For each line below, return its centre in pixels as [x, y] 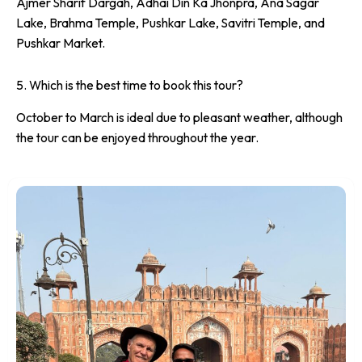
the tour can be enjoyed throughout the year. [137, 137]
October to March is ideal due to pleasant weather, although [179, 117]
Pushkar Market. [61, 42]
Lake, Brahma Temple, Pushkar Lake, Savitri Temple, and [170, 22]
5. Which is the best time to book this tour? [130, 84]
